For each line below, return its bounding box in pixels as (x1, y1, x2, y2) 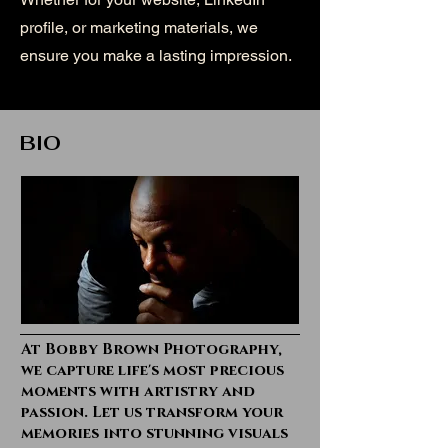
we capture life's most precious (21, 360, 284, 381)
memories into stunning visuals (21, 423, 288, 444)
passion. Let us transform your (21, 402, 283, 423)
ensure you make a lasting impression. (20, 46, 292, 65)
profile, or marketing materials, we (20, 18, 258, 37)
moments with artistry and (21, 381, 255, 402)
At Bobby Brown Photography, (21, 339, 282, 360)
